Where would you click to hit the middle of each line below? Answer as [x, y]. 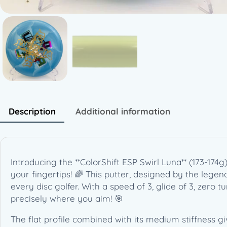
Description [32, 111]
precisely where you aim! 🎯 [67, 198]
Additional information [123, 111]
